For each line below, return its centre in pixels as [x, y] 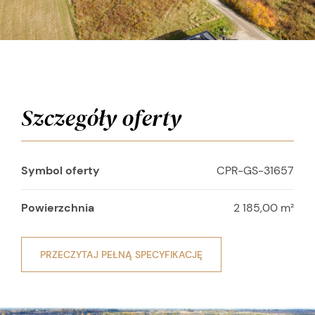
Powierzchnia [58, 207]
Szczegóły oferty [101, 118]
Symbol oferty [60, 170]
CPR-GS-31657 [255, 170]
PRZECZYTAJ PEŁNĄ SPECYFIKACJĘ [121, 254]
